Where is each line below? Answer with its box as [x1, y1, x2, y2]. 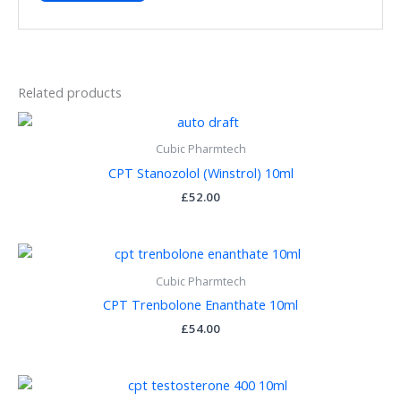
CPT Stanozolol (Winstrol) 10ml [107, 163, 294, 182]
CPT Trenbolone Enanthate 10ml [103, 294, 298, 313]
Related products [18, 82, 122, 101]
